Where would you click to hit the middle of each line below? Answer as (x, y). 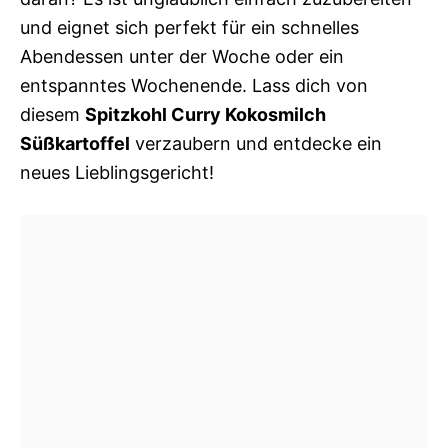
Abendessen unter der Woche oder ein (182, 56)
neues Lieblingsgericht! (117, 172)
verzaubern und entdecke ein (256, 143)
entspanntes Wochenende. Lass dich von (194, 85)
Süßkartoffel (75, 143)
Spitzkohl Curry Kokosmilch (205, 114)
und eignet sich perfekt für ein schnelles (189, 27)
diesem (52, 114)
